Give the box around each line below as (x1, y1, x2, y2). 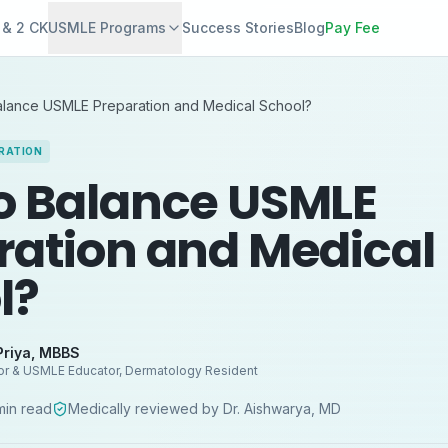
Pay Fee (324, 19, 380, 36)
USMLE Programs (47, 19, 166, 36)
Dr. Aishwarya (223, 400, 311, 417)
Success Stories (181, 19, 294, 36)
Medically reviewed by (68, 400, 223, 417)
